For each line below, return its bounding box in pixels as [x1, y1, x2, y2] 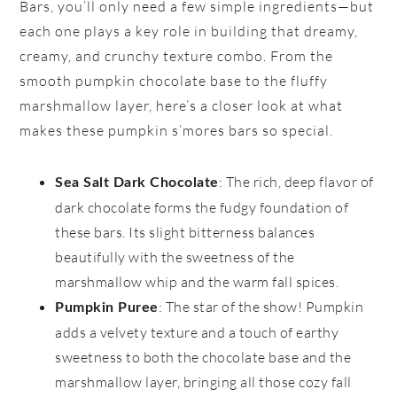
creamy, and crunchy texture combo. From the [19, 47, 334, 66]
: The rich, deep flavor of [218, 173, 374, 191]
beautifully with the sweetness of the [55, 248, 295, 267]
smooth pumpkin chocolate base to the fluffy [19, 72, 329, 90]
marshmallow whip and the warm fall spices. [55, 273, 339, 292]
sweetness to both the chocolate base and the [55, 348, 352, 367]
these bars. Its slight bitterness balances [55, 223, 315, 242]
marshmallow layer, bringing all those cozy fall [55, 373, 352, 392]
